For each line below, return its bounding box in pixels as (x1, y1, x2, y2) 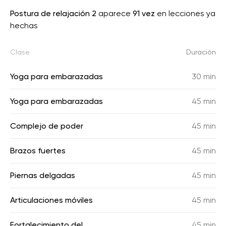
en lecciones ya (155, 9, 215, 18)
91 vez (133, 9, 155, 18)
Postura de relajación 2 (10, 9, 96, 18)
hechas (10, 21, 38, 30)
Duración (186, 48, 216, 56)
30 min (192, 72, 216, 81)
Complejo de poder (10, 121, 83, 131)
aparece (96, 9, 133, 18)
